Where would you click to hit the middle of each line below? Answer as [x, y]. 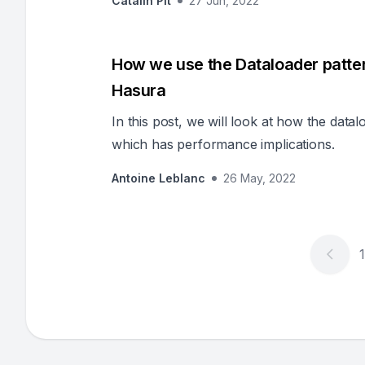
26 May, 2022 [259, 178]
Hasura [139, 90]
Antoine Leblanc [158, 178]
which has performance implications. [223, 144]
